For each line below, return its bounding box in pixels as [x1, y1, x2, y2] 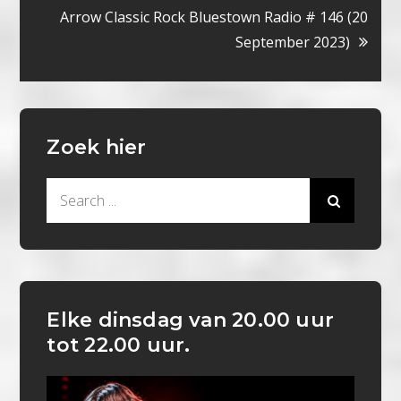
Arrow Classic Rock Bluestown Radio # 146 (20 [59, 7, 368, 28]
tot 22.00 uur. [47, 333, 191, 358]
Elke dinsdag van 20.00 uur [47, 308, 335, 333]
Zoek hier [47, 135, 147, 160]
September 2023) [235, 32, 350, 53]
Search [46, 180, 92, 200]
